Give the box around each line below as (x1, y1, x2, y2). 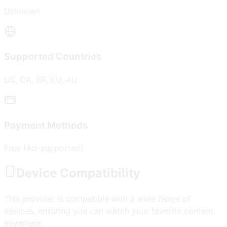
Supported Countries (4, 51, 102, 63)
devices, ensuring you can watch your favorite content (4, 206, 213, 216)
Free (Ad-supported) (4, 143, 84, 154)
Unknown (4, 6, 40, 16)
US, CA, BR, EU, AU (4, 74, 78, 85)
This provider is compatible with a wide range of (4, 194, 191, 204)
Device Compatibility (16, 166, 140, 181)
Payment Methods (4, 119, 88, 131)
